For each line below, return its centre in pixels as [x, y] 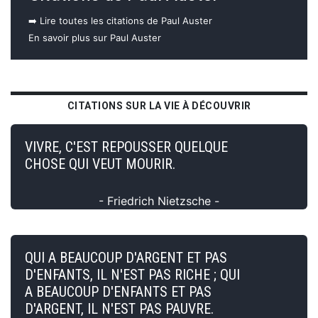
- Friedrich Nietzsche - [159, 201]
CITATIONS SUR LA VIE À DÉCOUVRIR [159, 105]
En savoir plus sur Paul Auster [95, 37]
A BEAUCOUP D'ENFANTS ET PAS [118, 291]
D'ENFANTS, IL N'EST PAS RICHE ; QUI [132, 274]
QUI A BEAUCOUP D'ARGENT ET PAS [126, 257]
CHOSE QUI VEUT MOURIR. [100, 164]
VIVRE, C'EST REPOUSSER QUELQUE [126, 147]
